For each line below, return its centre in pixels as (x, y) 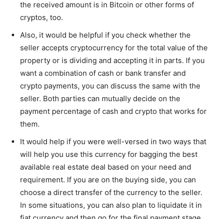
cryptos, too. (42, 17)
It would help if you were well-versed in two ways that (113, 141)
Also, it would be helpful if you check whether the (105, 35)
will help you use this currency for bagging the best (109, 154)
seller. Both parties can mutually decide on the (100, 98)
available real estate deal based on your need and (106, 167)
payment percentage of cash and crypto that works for (113, 111)
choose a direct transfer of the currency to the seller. (111, 192)
